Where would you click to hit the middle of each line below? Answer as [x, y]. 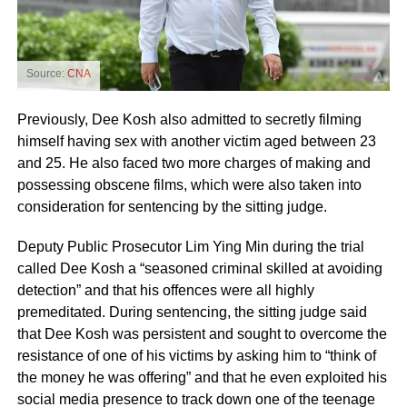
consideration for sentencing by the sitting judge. [172, 206]
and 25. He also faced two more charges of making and [194, 163]
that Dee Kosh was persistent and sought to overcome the [202, 333]
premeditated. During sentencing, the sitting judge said [192, 312]
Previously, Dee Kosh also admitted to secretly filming [189, 119]
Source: [46, 73]
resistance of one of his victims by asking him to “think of [196, 355]
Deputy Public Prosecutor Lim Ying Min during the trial [190, 246]
